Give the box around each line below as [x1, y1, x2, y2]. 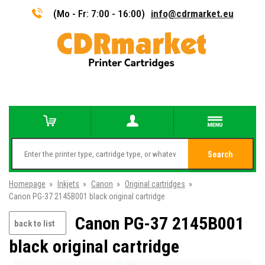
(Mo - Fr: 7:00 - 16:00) [53, 7, 145, 20]
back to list [14, 218, 55, 229]
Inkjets [57, 179, 79, 189]
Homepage [9, 179, 46, 189]
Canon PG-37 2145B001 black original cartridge [9, 192, 165, 201]
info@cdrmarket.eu [150, 7, 234, 20]
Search [208, 150, 233, 159]
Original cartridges [125, 179, 185, 189]
